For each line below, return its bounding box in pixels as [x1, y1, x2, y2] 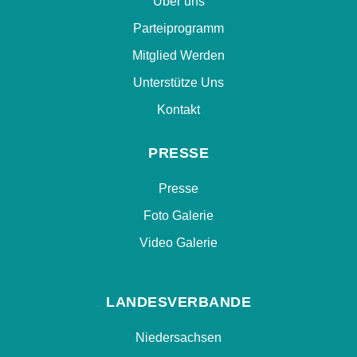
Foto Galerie [143, 208, 214, 222]
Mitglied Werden [132, 48, 225, 62]
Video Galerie [139, 235, 218, 249]
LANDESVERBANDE [106, 293, 251, 310]
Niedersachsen [135, 330, 222, 344]
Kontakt [157, 102, 200, 116]
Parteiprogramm [133, 21, 224, 35]
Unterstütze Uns [133, 75, 224, 89]
